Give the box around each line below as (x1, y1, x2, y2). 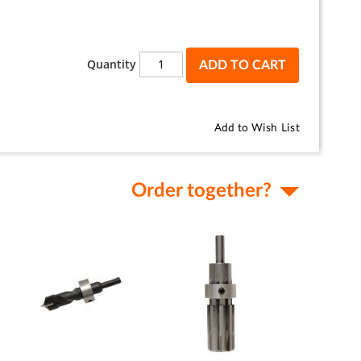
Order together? (131, 180, 272, 201)
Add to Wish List (214, 122, 300, 134)
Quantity (87, 56, 137, 73)
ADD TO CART (199, 58, 287, 72)
